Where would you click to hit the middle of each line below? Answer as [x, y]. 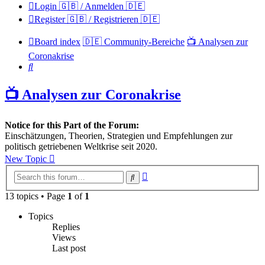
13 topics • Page [36, 196]
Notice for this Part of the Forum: [72, 125]
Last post [69, 248]
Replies [66, 227]
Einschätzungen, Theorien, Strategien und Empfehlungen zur [119, 136]
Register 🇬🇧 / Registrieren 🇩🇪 [97, 20]
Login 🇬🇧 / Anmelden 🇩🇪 [90, 7]
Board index [57, 42]
